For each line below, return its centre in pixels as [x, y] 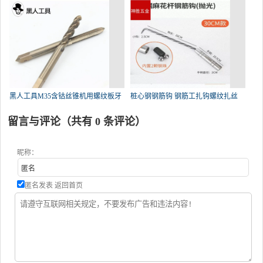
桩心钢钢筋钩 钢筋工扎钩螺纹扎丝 [184, 96]
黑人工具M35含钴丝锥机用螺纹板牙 [65, 96]
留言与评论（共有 [51, 122]
